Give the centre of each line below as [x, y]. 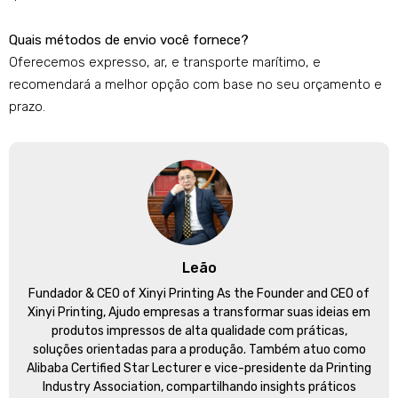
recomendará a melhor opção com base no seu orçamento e [195, 85]
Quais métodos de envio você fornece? [129, 40]
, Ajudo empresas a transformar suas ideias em [237, 313]
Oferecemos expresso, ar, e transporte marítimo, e [165, 63]
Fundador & [63, 294]
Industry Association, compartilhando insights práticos [199, 387]
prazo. [27, 107]
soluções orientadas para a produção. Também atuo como [199, 350]
